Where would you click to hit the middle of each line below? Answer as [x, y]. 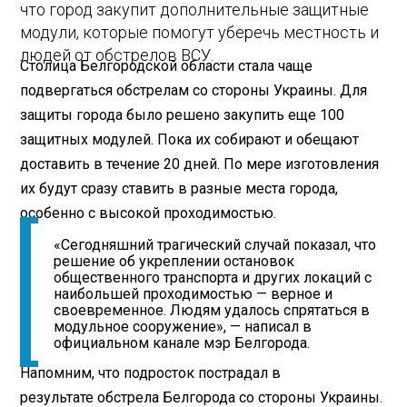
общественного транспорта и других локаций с [213, 278]
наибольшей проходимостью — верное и [194, 294]
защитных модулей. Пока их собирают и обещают [190, 139]
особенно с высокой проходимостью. [149, 213]
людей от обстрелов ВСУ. [117, 55]
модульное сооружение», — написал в [183, 327]
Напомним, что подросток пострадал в [151, 372]
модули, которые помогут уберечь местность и [200, 33]
